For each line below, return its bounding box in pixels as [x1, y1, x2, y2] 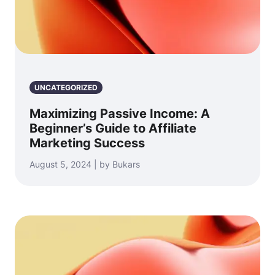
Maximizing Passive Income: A [29, 106, 210, 121]
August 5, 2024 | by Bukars [29, 158, 140, 169]
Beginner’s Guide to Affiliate [29, 120, 196, 136]
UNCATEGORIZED [34, 82, 98, 92]
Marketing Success [29, 135, 145, 150]
